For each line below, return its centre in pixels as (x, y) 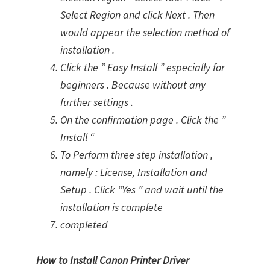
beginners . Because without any (133, 85)
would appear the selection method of (145, 32)
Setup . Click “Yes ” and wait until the (142, 190)
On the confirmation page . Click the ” (143, 120)
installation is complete (111, 207)
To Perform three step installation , (137, 155)
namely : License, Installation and (134, 172)
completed (84, 224)
